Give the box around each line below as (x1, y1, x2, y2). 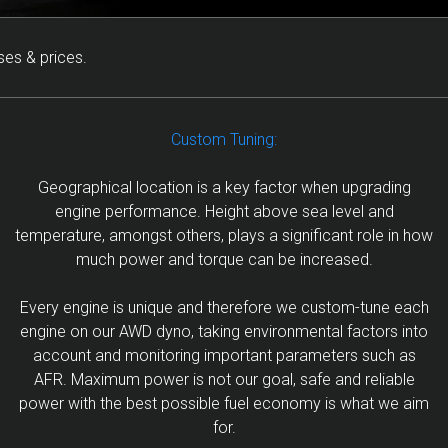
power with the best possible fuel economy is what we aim (19, 394, 429, 413)
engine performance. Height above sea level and (54, 202, 394, 221)
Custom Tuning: (171, 130, 277, 149)
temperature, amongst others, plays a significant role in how (15, 226, 433, 245)
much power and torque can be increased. (75, 250, 373, 269)
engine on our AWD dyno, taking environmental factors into (20, 322, 428, 341)
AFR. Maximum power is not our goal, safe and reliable (33, 370, 415, 389)
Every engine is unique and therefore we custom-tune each (19, 298, 429, 317)
